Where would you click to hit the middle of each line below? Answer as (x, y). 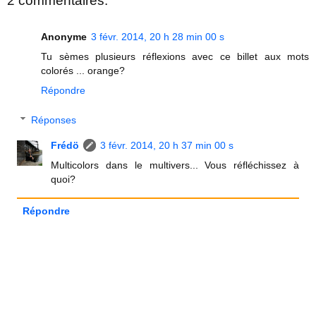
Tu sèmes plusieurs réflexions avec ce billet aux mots (175, 57)
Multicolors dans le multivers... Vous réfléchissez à (175, 165)
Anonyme (64, 37)
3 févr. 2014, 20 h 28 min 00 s (158, 37)
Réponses (54, 120)
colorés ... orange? (83, 71)
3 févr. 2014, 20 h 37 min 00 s (167, 145)
